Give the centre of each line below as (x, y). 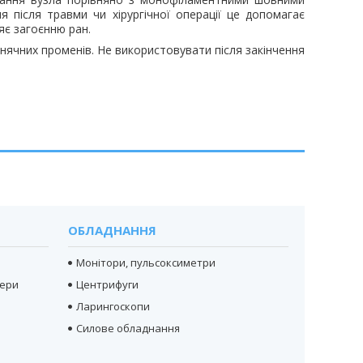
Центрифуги (107, 284)
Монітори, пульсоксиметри (145, 262)
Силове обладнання (128, 328)
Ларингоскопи (113, 306)
